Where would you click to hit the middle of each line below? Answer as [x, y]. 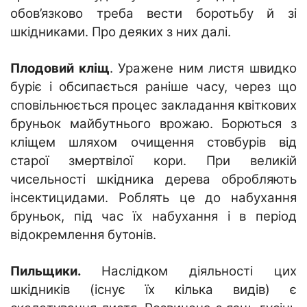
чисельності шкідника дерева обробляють [153, 179]
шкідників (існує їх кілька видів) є [153, 289]
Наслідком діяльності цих [199, 271]
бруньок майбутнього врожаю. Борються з [153, 123]
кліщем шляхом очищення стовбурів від [153, 142]
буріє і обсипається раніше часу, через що [153, 86]
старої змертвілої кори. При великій [153, 160]
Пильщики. [56, 271]
